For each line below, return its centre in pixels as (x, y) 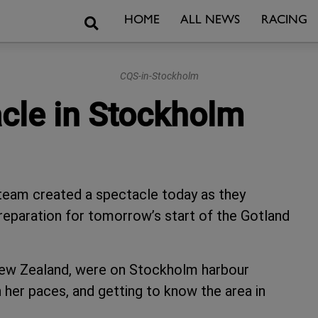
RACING (284, 21)
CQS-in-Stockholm (159, 77)
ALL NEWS (210, 21)
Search (115, 20)
